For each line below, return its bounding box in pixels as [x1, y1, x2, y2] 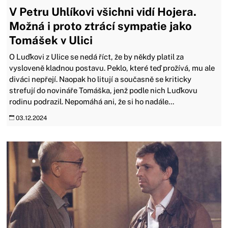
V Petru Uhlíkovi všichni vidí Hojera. [9, 5, 197, 18]
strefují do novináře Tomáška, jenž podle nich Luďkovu [9, 85, 198, 95]
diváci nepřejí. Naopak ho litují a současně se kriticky [9, 74, 192, 83]
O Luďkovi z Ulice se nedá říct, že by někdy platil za [9, 52, 184, 61]
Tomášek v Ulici [9, 33, 93, 47]
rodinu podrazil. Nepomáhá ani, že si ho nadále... [9, 97, 175, 106]
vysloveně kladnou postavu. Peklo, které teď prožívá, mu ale [9, 63, 215, 72]
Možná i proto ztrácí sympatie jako [9, 19, 192, 33]
